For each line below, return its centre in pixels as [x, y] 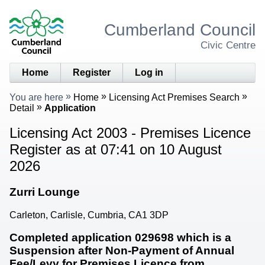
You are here [36, 97]
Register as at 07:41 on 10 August [116, 149]
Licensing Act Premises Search [174, 97]
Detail [22, 108]
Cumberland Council [180, 30]
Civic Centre [228, 45]
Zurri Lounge [45, 192]
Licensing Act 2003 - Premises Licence [130, 132]
